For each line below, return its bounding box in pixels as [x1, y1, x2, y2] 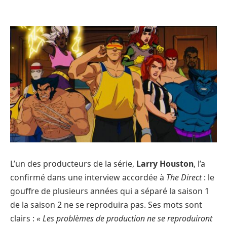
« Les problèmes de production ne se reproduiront [36, 213, 212, 224]
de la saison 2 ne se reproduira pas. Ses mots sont [10, 199, 202, 211]
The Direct [166, 172, 202, 183]
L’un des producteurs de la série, [10, 158, 136, 170]
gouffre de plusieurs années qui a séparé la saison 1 [10, 185, 209, 197]
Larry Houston [136, 158, 194, 170]
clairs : [10, 213, 36, 224]
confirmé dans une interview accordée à [10, 172, 166, 183]
